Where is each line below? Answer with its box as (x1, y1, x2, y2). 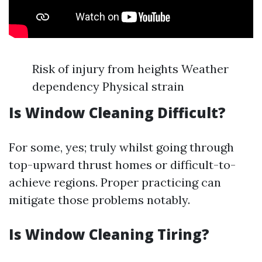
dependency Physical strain (32, 79, 184, 94)
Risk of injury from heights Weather (32, 61, 229, 76)
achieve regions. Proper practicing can (9, 175, 221, 189)
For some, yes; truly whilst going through (9, 140, 234, 154)
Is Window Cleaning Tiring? (9, 225, 209, 244)
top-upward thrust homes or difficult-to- (9, 157, 236, 172)
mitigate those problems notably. (9, 192, 190, 207)
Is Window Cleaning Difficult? (9, 103, 226, 122)
